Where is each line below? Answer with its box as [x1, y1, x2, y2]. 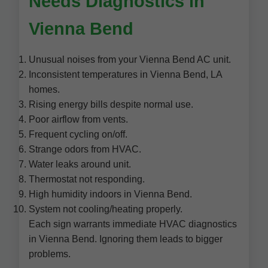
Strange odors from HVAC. [29, 144, 141, 154]
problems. [29, 249, 71, 259]
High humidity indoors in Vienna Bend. [29, 189, 192, 199]
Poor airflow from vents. [29, 114, 128, 124]
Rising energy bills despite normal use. [29, 99, 193, 109]
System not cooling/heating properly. [29, 204, 182, 214]
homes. [29, 84, 60, 95]
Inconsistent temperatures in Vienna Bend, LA [29, 69, 222, 80]
